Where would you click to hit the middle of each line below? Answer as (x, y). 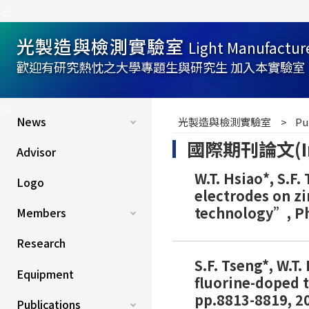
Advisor (36, 151)
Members (41, 213)
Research (41, 243)
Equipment (45, 273)
